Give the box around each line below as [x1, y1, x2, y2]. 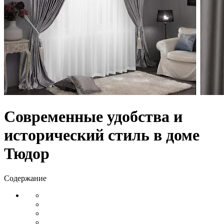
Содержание [4, 173, 46, 182]
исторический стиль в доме [4, 126, 199, 144]
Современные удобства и [4, 107, 182, 126]
